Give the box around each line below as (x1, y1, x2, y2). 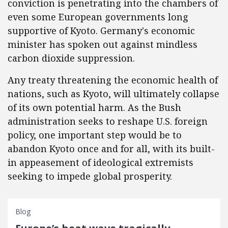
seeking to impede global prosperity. (8, 170, 172, 182)
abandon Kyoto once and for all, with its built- (8, 142, 215, 155)
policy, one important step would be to (8, 129, 182, 141)
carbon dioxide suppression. (8, 52, 135, 64)
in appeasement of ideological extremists (8, 156, 193, 168)
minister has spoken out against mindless (8, 38, 197, 50)
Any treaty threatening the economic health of (8, 74, 218, 86)
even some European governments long (8, 11, 188, 23)
